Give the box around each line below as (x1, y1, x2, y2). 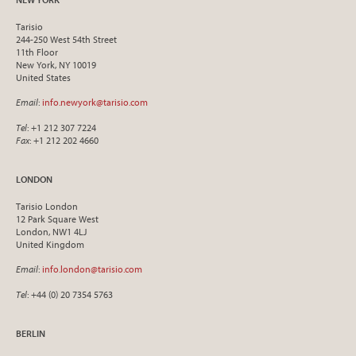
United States (16, 72, 71, 83)
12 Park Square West (16, 213, 99, 225)
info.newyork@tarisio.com (42, 96, 148, 108)
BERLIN (16, 327, 45, 339)
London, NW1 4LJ (16, 226, 87, 238)
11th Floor (16, 46, 58, 58)
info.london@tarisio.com (42, 263, 142, 275)
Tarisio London (16, 200, 78, 212)
